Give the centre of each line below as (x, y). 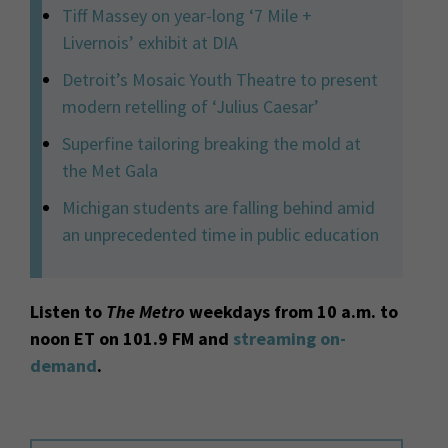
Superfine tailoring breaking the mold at (211, 144)
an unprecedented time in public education (220, 235)
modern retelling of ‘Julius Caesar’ (190, 107)
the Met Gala (110, 171)
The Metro (147, 312)
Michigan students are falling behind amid (218, 208)
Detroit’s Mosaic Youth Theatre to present (220, 80)
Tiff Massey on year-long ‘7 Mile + (187, 16)
